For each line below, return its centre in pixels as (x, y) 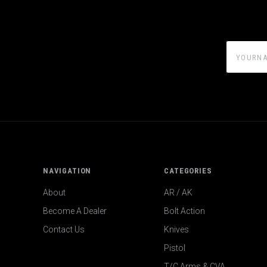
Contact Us (64, 230)
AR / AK (178, 193)
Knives (177, 230)
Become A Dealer (75, 211)
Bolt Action (185, 211)
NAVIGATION (67, 170)
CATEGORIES (188, 170)
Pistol (175, 248)
